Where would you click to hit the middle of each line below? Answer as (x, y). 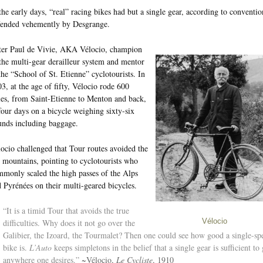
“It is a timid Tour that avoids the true (66, 210)
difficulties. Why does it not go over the (69, 222)
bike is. (16, 247)
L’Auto (40, 247)
